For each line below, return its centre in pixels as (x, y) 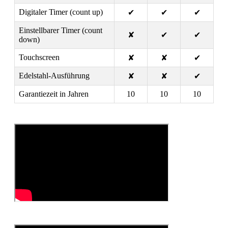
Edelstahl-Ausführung (54, 76)
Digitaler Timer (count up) (61, 12)
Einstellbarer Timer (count (61, 31)
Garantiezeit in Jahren (54, 94)
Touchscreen (39, 58)
